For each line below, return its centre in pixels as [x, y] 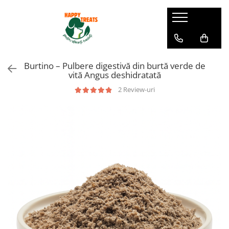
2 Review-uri [136, 89]
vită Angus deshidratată [114, 75]
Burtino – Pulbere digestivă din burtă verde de [114, 66]
